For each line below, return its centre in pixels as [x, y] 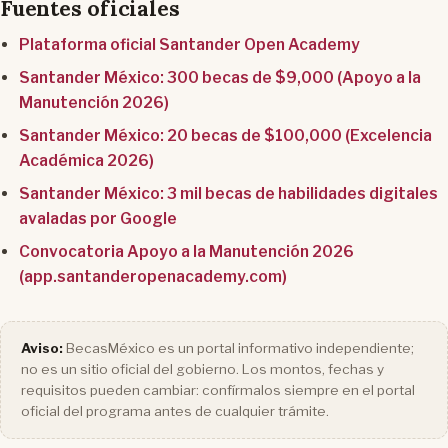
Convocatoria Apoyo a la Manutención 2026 [187, 252]
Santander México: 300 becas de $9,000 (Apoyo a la [220, 78]
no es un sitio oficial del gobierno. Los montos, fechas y [202, 369]
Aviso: [42, 348]
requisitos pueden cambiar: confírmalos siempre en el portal [218, 390]
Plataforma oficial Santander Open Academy [190, 45]
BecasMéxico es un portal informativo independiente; [238, 348]
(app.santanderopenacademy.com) [153, 277]
